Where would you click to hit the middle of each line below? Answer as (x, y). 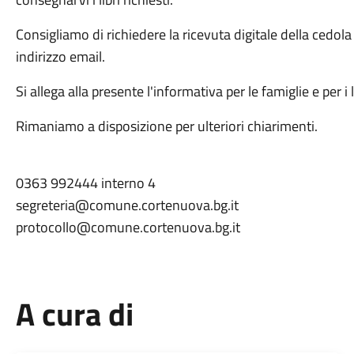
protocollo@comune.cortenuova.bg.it (128, 227)
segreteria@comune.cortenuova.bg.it (128, 205)
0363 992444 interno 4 (87, 183)
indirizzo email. (62, 56)
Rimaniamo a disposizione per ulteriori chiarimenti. (168, 126)
